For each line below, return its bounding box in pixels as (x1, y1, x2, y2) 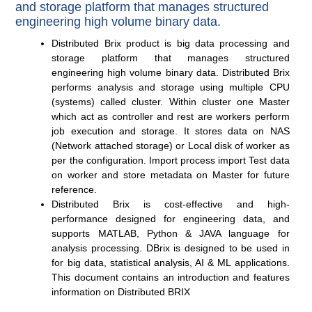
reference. (52, 184, 97, 196)
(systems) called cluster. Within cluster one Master (52, 96, 290, 108)
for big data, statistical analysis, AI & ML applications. (52, 257, 290, 269)
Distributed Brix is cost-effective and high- (52, 198, 290, 210)
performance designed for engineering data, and (52, 213, 290, 225)
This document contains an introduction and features (52, 272, 290, 283)
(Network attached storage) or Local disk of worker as (52, 140, 290, 152)
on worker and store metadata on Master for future (52, 169, 290, 181)
